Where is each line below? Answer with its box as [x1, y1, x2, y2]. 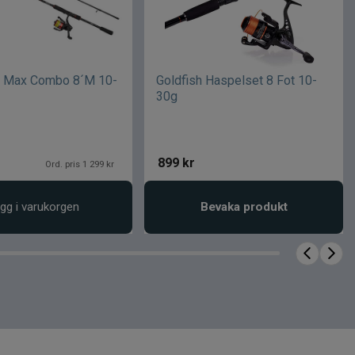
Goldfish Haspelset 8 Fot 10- [156, 72, 318, 88]
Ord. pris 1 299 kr [45, 158, 115, 170]
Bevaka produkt [200, 199, 288, 214]
